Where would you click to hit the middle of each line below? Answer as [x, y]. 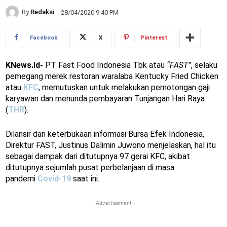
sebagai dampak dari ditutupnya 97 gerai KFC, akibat [98, 156]
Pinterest [154, 37]
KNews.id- [24, 65]
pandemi [22, 178]
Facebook [44, 37]
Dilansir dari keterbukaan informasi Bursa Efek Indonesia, [105, 134]
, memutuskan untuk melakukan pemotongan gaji [124, 87]
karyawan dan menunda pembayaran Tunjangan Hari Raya [105, 98]
